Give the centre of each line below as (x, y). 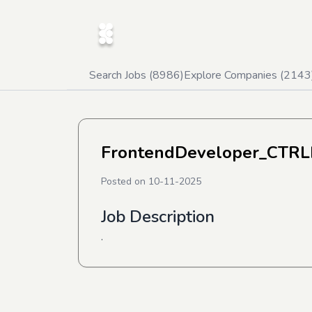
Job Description (158, 217)
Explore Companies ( (234, 75)
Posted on (125, 181)
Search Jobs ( (121, 75)
